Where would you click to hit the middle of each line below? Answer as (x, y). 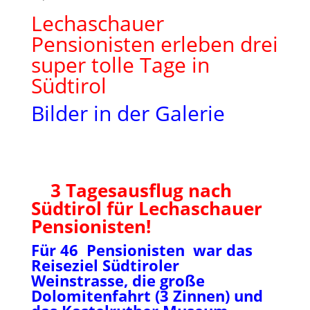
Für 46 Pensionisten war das (142, 250)
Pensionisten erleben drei (154, 44)
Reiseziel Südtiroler (105, 265)
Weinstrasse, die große (118, 280)
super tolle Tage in (120, 65)
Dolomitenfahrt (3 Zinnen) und (147, 295)
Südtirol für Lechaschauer (146, 208)
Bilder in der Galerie (128, 113)
